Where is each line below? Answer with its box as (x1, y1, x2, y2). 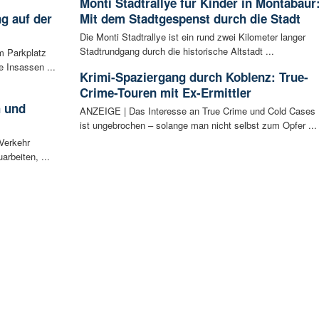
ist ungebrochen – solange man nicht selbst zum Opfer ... (79, 117, 317, 132)
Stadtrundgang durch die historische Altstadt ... (79, 43, 274, 58)
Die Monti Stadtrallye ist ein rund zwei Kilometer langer (79, 29, 305, 43)
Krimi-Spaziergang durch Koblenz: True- (79, 68, 308, 85)
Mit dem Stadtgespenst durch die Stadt (79, 9, 300, 27)
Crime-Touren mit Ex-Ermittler (79, 83, 251, 101)
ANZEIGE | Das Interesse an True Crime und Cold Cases (79, 103, 315, 117)
